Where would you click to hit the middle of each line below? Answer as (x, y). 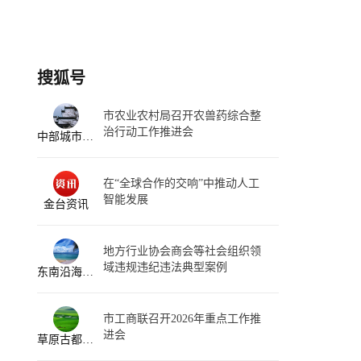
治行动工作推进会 (148, 132)
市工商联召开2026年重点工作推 (182, 319)
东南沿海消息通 (88, 272)
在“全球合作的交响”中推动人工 (181, 183)
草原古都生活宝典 (88, 340)
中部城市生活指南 (88, 137)
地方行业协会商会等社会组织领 (182, 251)
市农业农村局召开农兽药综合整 (182, 116)
